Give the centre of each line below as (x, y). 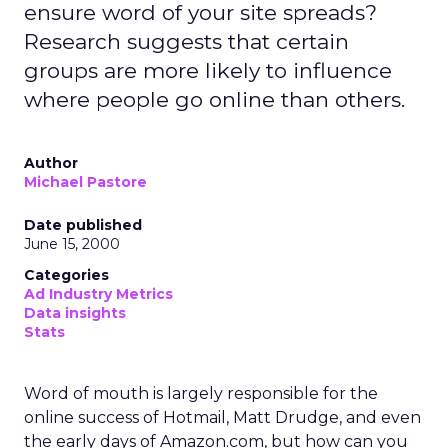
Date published (83, 225)
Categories (66, 275)
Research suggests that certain (186, 41)
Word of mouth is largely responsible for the (201, 393)
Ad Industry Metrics (98, 294)
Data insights (75, 313)
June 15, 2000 (72, 244)
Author (51, 163)
